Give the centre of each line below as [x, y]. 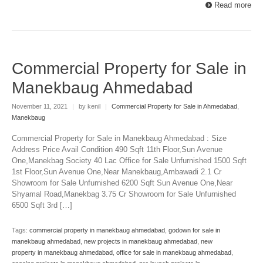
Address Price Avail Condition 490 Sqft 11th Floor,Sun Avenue [117, 150]
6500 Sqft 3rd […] [42, 205]
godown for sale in [194, 230]
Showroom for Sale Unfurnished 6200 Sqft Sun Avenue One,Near [122, 183]
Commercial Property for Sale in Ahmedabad [174, 106]
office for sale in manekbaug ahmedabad [174, 253]
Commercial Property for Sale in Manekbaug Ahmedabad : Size [119, 139]
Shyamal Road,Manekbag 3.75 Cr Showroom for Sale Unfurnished [124, 194]
